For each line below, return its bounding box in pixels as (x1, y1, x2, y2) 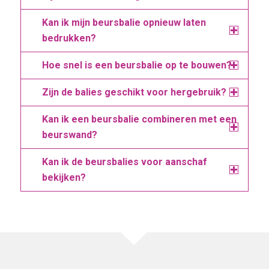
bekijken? (41, 171, 86, 183)
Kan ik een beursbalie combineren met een (41, 113, 237, 125)
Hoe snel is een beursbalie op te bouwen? (41, 59, 232, 71)
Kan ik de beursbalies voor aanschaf (41, 156, 207, 168)
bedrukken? (41, 32, 96, 44)
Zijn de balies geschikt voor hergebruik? (41, 86, 226, 98)
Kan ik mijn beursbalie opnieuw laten (41, 16, 206, 28)
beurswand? (41, 128, 97, 141)
